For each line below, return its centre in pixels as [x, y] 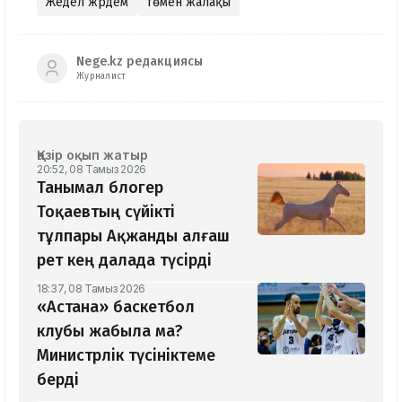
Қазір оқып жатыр [92, 154]
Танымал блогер [100, 187]
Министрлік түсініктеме [126, 355]
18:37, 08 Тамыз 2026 [91, 288]
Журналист [101, 77]
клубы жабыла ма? [110, 331]
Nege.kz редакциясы [140, 62]
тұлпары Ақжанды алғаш [133, 236]
